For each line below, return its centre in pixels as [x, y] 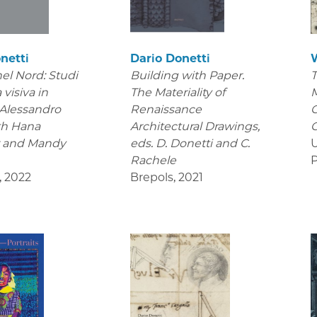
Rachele [153, 160]
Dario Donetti [170, 58]
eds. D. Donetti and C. [190, 143]
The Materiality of [177, 92]
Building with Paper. [187, 75]
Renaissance [166, 109]
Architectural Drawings [194, 126]
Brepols [151, 177]
